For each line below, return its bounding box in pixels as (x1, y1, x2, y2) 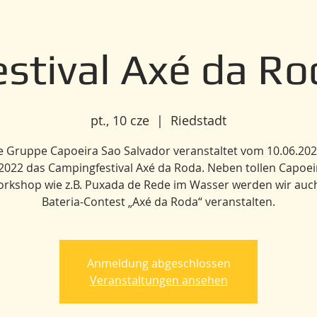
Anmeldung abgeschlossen (86, 255, 231, 271)
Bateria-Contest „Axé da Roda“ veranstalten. (42, 194, 275, 209)
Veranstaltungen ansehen (89, 272, 228, 288)
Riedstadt (171, 112, 226, 129)
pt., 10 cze (91, 112, 149, 129)
